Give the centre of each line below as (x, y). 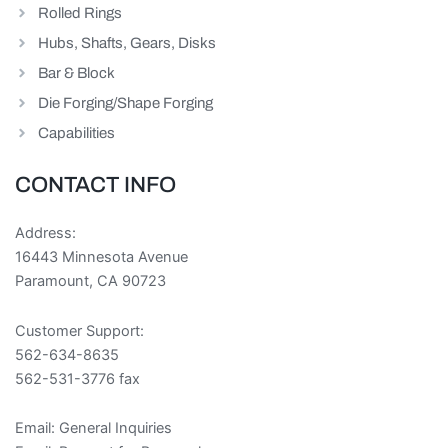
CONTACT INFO (95, 185)
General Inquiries (115, 428)
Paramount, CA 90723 (90, 281)
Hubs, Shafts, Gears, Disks (126, 43)
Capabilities (76, 133)
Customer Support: (79, 330)
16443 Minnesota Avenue (101, 257)
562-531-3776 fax (77, 378)
